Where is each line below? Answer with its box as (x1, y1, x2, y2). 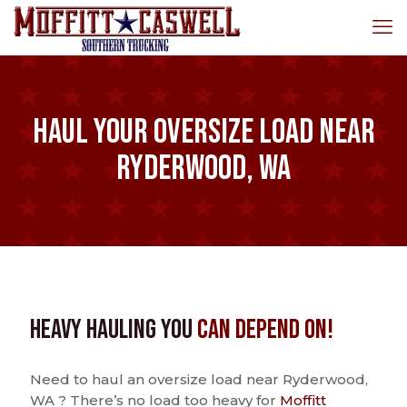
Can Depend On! (197, 313, 333, 346)
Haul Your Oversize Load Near (32, 112, 375, 153)
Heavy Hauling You (30, 313, 197, 346)
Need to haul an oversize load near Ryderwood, (30, 371, 368, 388)
